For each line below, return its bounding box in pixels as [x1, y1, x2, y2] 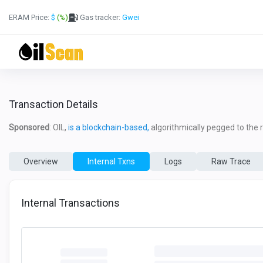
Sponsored [9, 123, 49, 132]
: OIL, [49, 123, 68, 132]
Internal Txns [87, 156, 135, 166]
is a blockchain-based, [68, 123, 149, 132]
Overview [23, 156, 58, 166]
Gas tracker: [78, 12, 122, 22]
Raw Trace [211, 156, 251, 166]
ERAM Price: [9, 12, 51, 22]
